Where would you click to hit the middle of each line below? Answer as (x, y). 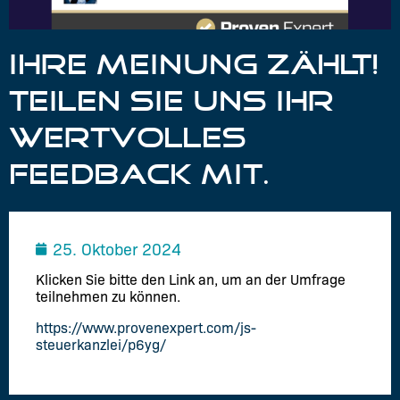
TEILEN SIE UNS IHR (171, 101)
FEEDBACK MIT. (140, 175)
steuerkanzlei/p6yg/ (101, 345)
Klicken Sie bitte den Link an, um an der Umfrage (191, 279)
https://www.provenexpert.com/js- (146, 328)
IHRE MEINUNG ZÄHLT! (194, 65)
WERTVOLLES (128, 138)
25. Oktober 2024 (117, 250)
